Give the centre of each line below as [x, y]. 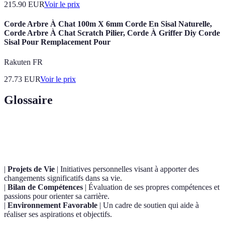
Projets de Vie [31, 169]
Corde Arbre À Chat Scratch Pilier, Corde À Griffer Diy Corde [112, 33]
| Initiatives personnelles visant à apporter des [127, 169]
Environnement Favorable [52, 205]
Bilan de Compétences [45, 187]
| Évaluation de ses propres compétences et [151, 187]
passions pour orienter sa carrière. [57, 196]
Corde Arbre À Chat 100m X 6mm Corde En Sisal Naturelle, [108, 24]
